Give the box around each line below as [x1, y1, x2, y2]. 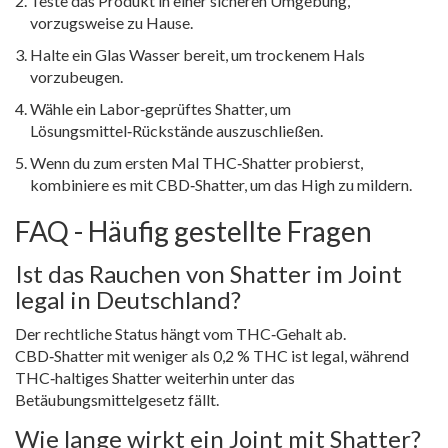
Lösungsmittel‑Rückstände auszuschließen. [30, 120, 323, 140]
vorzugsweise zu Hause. [30, 12, 193, 32]
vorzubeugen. [30, 66, 123, 86]
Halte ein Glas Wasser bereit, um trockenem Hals [30, 44, 365, 64]
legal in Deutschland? [15, 284, 241, 314]
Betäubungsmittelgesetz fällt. [15, 389, 219, 409]
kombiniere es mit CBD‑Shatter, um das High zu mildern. [30, 174, 412, 194]
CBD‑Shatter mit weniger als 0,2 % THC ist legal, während [15, 345, 409, 365]
